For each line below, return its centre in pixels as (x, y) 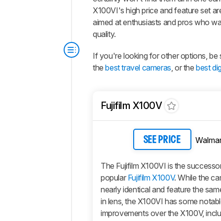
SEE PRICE (162, 140)
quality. (104, 34)
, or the (184, 67)
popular (114, 177)
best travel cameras (138, 67)
